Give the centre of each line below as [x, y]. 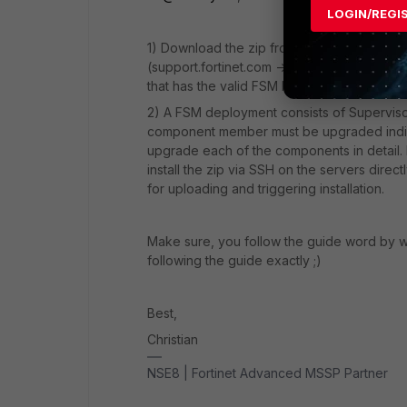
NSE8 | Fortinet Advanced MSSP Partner [268, 372]
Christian [173, 339]
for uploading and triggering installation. [266, 188]
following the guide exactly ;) [234, 260]
